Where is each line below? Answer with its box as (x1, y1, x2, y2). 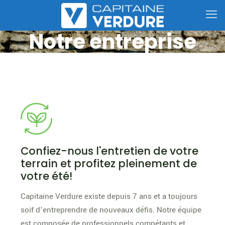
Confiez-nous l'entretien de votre (20, 144, 198, 158)
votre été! (20, 169, 72, 183)
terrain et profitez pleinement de (20, 156, 197, 171)
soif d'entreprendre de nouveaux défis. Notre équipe (20, 204, 201, 215)
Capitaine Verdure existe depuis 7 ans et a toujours (20, 191, 197, 202)
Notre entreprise (29, 28, 196, 56)
